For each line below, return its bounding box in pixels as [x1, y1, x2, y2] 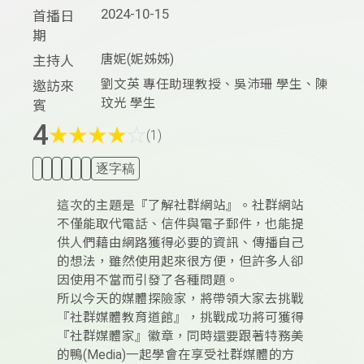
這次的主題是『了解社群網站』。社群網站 [57, 198, 304, 214]
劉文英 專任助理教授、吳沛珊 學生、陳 [101, 77, 329, 93]
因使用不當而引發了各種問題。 [57, 273, 239, 288]
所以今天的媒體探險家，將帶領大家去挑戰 [57, 292, 304, 307]
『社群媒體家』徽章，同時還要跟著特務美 [57, 329, 304, 344]
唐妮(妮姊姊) [101, 52, 175, 67]
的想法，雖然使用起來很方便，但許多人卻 [57, 254, 304, 270]
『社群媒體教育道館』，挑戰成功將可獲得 [57, 310, 304, 326]
